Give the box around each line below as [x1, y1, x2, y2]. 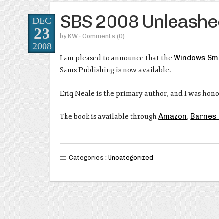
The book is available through [60, 112, 159, 122]
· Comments [79, 32, 117, 40]
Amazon [158, 112, 187, 121]
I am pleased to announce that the [60, 53, 174, 63]
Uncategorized [108, 154, 153, 161]
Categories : [69, 154, 109, 161]
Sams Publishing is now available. [60, 66, 172, 75]
